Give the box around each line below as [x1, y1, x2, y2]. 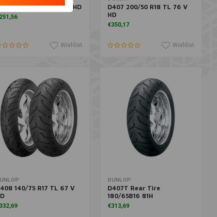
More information [12, 176, 66, 184]
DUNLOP [107, 176, 131, 183]
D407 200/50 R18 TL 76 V [107, 3, 187, 11]
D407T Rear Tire [107, 184, 160, 192]
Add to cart [134, 176, 168, 184]
